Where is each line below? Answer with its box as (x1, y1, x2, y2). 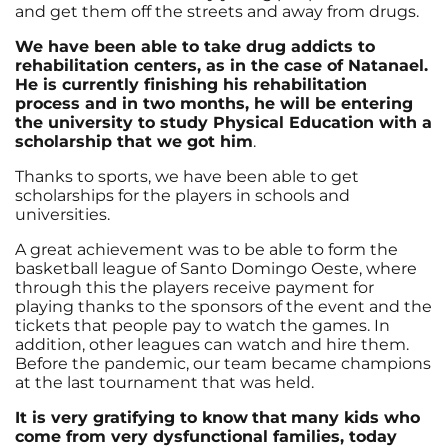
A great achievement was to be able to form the (15, 239, 398, 259)
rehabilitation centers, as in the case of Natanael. (15, 55, 428, 75)
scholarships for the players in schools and (15, 185, 350, 205)
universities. (15, 204, 110, 224)
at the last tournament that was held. (15, 372, 314, 392)
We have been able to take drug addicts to (15, 36, 375, 56)
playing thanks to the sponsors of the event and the (15, 296, 432, 316)
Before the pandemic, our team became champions (15, 353, 431, 373)
